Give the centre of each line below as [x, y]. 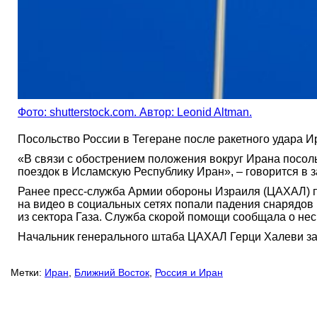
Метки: [26, 272]
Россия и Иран [189, 272]
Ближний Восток [112, 272]
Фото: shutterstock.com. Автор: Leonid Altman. [135, 112]
